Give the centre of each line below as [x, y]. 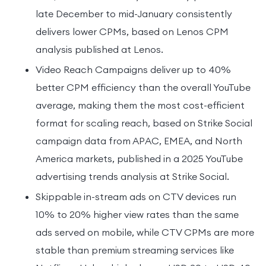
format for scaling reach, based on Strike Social [144, 123]
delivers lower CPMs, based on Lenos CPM [132, 31]
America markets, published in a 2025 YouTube [139, 158]
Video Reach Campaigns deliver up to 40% [133, 69]
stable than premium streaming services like [135, 250]
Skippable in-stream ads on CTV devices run [136, 196]
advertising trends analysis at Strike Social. [132, 176]
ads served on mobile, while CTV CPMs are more [145, 232]
